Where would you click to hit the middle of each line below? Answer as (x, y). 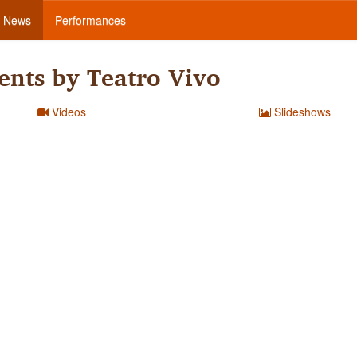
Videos (68, 112)
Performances (90, 20)
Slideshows (301, 112)
